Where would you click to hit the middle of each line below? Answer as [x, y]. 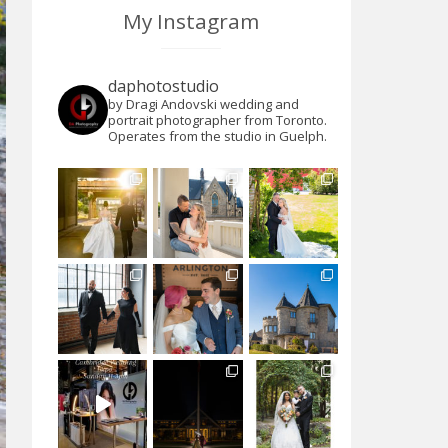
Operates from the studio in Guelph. [217, 136]
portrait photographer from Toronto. [217, 120]
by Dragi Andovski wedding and [203, 104]
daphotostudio [163, 86]
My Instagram [191, 21]
